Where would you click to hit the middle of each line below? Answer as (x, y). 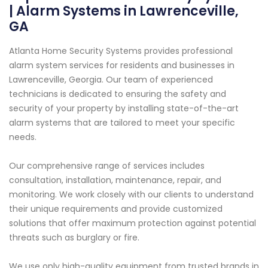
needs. (23, 137)
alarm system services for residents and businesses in (122, 66)
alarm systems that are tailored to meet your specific (122, 123)
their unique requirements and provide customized (116, 209)
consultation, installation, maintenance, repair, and (115, 180)
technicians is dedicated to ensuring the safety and (118, 94)
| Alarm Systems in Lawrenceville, (124, 11)
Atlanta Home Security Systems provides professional (121, 51)
